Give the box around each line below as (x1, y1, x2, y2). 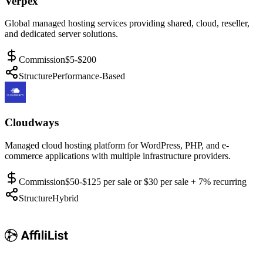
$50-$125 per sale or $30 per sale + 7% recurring (65, 176, 247, 187)
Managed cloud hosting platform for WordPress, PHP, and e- (5, 140, 229, 150)
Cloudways (5, 116, 59, 129)
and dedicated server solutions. (5, 29, 118, 39)
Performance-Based (52, 71, 125, 82)
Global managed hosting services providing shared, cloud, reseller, (5, 18, 249, 29)
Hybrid (52, 193, 79, 203)
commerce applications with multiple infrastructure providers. (5, 150, 231, 161)
